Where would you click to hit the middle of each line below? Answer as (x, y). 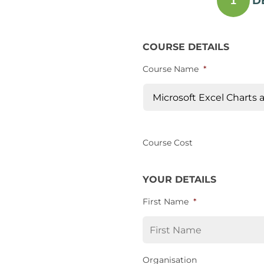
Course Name (170, 69)
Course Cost (167, 143)
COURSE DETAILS (186, 47)
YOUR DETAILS (179, 179)
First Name (165, 202)
